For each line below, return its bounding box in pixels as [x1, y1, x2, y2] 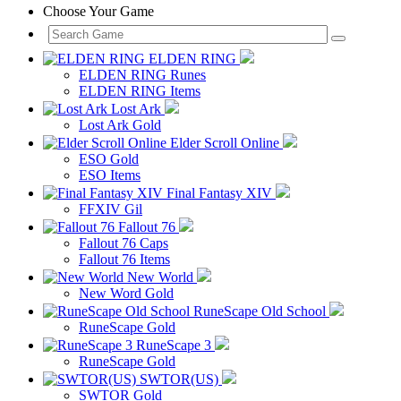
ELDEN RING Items [79, 83, 200, 98]
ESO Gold [79, 151, 139, 166]
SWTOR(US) [136, 371, 222, 387]
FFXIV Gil [79, 201, 142, 217]
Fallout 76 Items [79, 252, 170, 267]
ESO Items [79, 167, 141, 183]
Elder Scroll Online [166, 135, 283, 150]
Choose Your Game [43, 4, 154, 19]
